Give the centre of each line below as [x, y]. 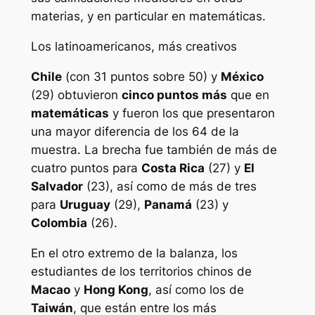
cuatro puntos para [86, 168]
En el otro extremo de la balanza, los [134, 253]
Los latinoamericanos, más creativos [134, 47]
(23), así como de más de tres [169, 186]
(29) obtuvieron [76, 95]
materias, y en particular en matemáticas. [148, 17]
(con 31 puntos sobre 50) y [141, 77]
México [242, 77]
